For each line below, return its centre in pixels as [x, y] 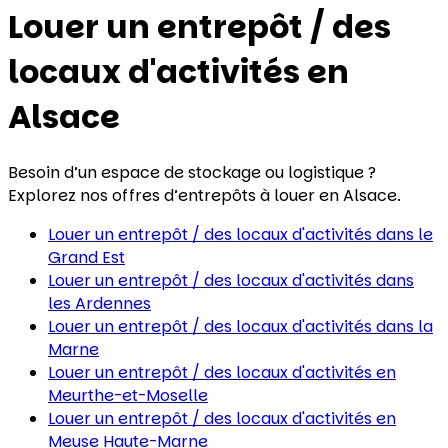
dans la [404, 326]
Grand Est [86, 257]
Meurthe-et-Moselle [128, 395]
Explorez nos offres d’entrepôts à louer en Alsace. [204, 195]
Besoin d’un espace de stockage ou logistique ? [192, 172]
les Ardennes [99, 303]
